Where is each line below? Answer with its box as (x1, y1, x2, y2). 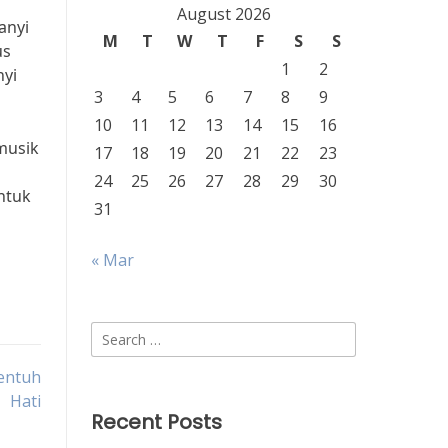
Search (90, 322, 141, 344)
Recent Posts (91, 408, 222, 436)
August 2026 (176, 3, 271, 25)
